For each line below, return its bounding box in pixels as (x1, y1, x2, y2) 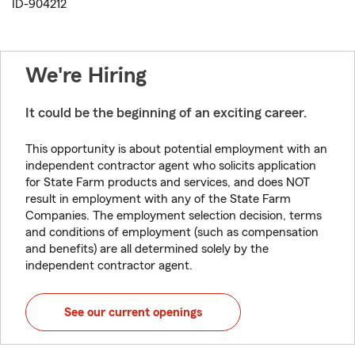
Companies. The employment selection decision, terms (25, 209, 322, 222)
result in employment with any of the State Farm (25, 193, 291, 205)
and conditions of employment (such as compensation (25, 226, 319, 239)
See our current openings (64, 306, 202, 319)
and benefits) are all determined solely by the (25, 242, 269, 255)
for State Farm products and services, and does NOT (25, 176, 310, 189)
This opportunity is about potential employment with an (25, 143, 327, 155)
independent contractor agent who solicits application (25, 159, 316, 172)
